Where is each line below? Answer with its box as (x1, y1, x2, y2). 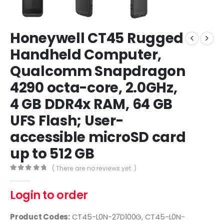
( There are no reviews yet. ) (52, 164, 137, 173)
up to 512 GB (10, 144, 94, 164)
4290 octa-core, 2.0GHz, (10, 78, 177, 98)
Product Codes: (10, 211, 70, 222)
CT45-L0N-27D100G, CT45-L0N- (69, 211, 185, 222)
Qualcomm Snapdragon (10, 61, 185, 81)
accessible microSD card (10, 127, 186, 147)
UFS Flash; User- (10, 111, 123, 131)
